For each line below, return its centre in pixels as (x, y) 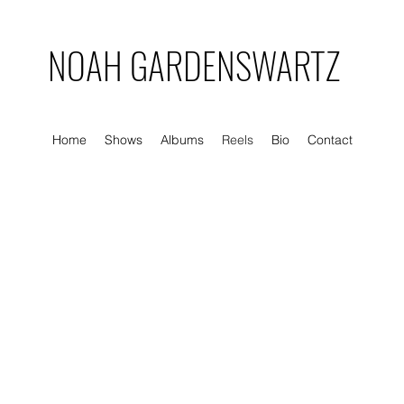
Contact (330, 140)
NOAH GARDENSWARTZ (193, 65)
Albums (182, 140)
